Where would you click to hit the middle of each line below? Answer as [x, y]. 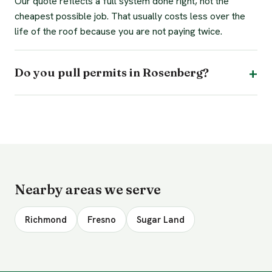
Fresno [102, 220]
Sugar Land [161, 220]
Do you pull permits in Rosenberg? [112, 72]
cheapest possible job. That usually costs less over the [130, 16]
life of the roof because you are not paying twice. [118, 32]
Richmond [46, 220]
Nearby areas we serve [88, 190]
